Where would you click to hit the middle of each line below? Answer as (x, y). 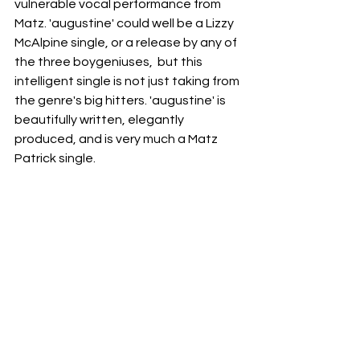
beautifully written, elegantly (100, 120)
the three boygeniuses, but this (110, 62)
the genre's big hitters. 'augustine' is (121, 100)
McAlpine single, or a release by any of (127, 43)
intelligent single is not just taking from (128, 81)
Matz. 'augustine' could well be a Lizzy (125, 23)
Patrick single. (56, 158)
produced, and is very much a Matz (117, 139)
